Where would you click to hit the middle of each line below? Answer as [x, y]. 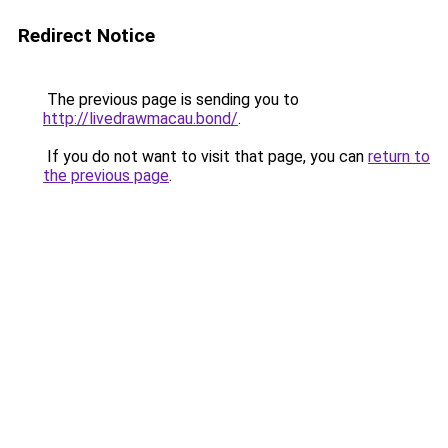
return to [399, 156]
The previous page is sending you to [171, 99]
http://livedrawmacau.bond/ [140, 118]
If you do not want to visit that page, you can [205, 156]
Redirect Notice [86, 35]
